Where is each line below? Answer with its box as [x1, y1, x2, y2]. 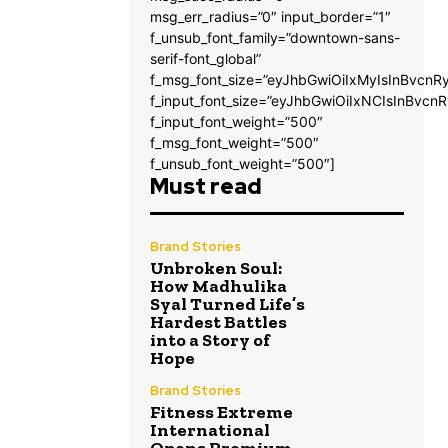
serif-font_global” [150, 49, 261, 67]
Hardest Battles [150, 310, 287, 333]
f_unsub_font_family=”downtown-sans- [150, 28, 400, 46]
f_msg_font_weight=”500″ [150, 133, 319, 151]
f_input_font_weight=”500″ [150, 112, 323, 130]
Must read [150, 171, 262, 201]
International [150, 418, 270, 441]
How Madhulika [150, 274, 287, 297]
